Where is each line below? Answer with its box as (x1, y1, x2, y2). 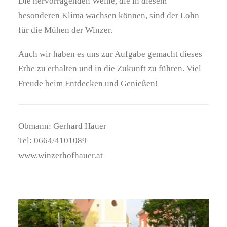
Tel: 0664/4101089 (18, 136, 87, 145)
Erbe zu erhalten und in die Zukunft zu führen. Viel (18, 64, 201, 73)
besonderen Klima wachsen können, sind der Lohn (18, 11, 199, 20)
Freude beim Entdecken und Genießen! (18, 79, 158, 88)
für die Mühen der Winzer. (18, 25, 112, 35)
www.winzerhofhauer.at (18, 150, 103, 160)
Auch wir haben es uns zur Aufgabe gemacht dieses (18, 49, 202, 59)
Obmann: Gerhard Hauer (18, 121, 106, 131)
